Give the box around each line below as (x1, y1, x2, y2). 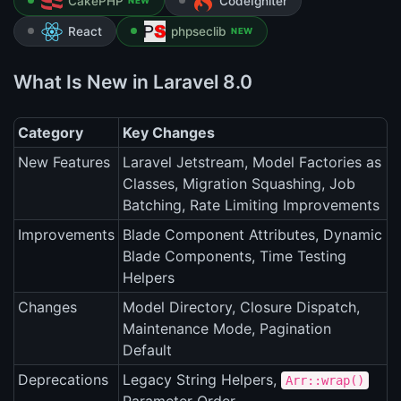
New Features (18, 153, 110, 172)
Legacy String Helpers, (123, 371, 281, 389)
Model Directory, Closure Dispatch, (123, 298, 360, 317)
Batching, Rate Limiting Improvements (123, 196, 380, 215)
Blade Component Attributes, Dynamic (123, 226, 382, 244)
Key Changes (123, 124, 215, 142)
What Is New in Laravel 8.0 (13, 71, 252, 94)
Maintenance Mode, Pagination (123, 320, 331, 338)
